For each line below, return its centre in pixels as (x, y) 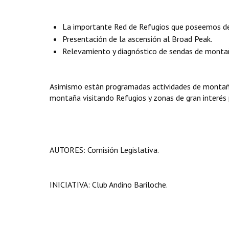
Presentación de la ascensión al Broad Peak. (137, 39)
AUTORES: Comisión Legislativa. (104, 150)
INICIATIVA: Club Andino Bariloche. (109, 185)
